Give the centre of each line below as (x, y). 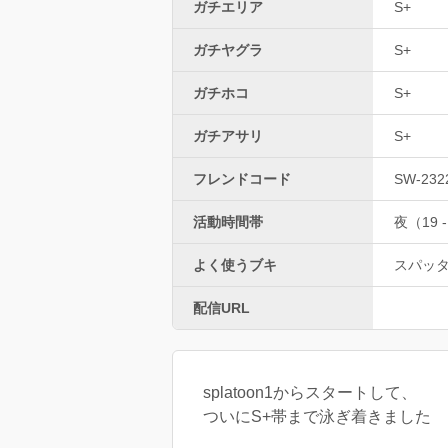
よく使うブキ (235, 265)
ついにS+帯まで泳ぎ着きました (317, 417)
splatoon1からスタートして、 (310, 393)
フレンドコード (242, 179)
